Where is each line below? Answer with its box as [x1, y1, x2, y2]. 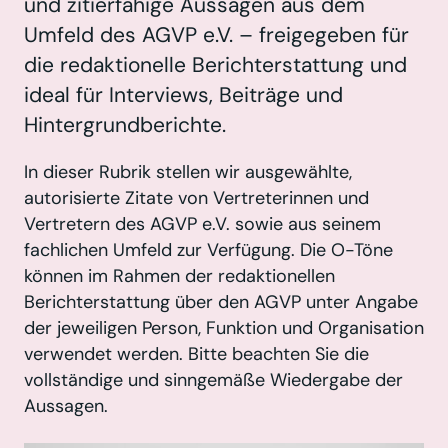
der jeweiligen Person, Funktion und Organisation [24, 315, 424, 340]
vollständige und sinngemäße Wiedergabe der [24, 367, 403, 392]
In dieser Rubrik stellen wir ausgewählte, [24, 159, 352, 184]
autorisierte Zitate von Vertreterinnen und [24, 185, 369, 210]
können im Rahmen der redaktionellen [24, 263, 335, 288]
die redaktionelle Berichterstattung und [24, 51, 407, 79]
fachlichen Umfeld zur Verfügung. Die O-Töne [24, 237, 393, 262]
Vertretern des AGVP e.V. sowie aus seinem [24, 211, 381, 236]
